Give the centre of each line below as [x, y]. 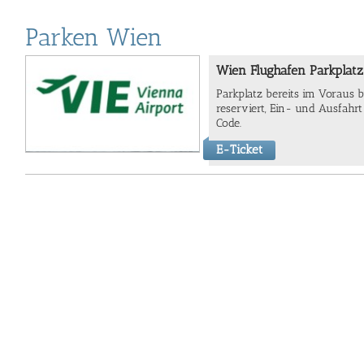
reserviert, [243, 108]
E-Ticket [239, 149]
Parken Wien [94, 37]
